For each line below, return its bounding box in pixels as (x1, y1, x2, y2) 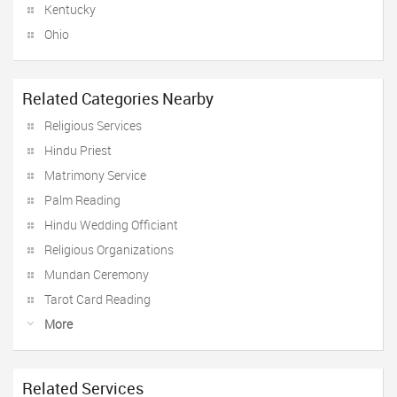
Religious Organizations (44, 241, 174, 258)
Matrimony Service (44, 167, 146, 183)
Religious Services (44, 117, 142, 134)
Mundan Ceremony (44, 266, 149, 283)
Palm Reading (44, 191, 121, 208)
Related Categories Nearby (22, 88, 214, 109)
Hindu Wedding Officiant (44, 216, 178, 233)
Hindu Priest (44, 142, 112, 159)
